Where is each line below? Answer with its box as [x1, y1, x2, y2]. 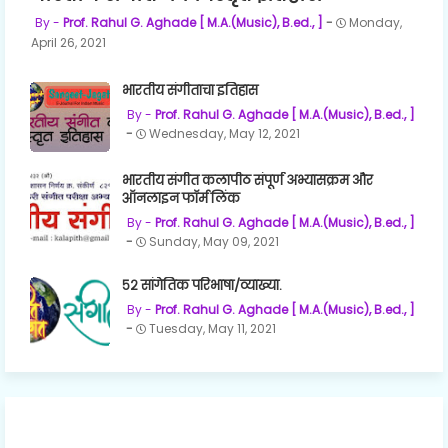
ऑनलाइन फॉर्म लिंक [122, 188, 240, 208]
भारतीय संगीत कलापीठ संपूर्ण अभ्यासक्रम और [122, 170, 373, 190]
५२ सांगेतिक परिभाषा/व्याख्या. [122, 275, 282, 295]
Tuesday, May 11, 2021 [149, 319, 276, 337]
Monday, [349, 13, 402, 31]
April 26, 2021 [31, 33, 106, 51]
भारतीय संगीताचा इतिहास [122, 80, 258, 100]
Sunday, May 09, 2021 [149, 232, 279, 250]
